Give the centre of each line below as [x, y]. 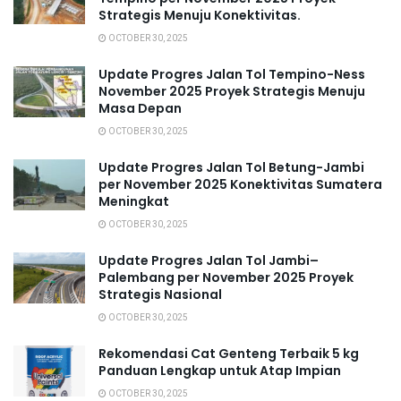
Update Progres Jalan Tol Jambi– [209, 260]
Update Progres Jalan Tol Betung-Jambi [231, 167]
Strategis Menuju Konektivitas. [200, 15]
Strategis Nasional [160, 294]
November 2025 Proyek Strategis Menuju [232, 91]
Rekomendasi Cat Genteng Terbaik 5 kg [229, 353]
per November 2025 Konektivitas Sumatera [240, 184]
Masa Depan [140, 108]
